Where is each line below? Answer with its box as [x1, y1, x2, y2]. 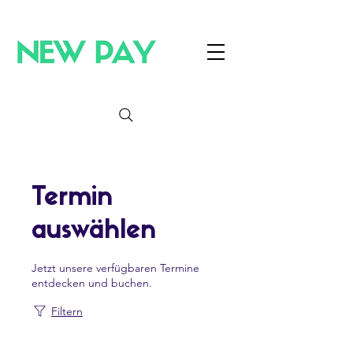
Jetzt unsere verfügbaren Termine [32, 261, 199, 275]
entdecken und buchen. [32, 276, 152, 290]
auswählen [32, 219, 156, 244]
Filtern [51, 304, 83, 318]
